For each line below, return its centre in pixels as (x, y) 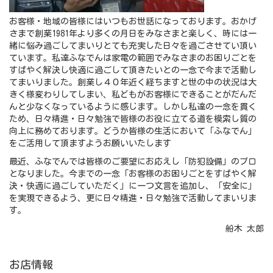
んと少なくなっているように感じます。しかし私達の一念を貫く (133, 107)
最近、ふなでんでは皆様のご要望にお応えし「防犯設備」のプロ (133, 162)
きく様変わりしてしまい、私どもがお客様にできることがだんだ (133, 95)
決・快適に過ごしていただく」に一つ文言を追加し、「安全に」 (133, 186)
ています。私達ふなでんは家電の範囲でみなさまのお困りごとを (133, 58)
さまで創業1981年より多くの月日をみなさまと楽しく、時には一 (133, 34)
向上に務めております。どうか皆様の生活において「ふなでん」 (133, 131)
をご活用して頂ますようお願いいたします (90, 144)
